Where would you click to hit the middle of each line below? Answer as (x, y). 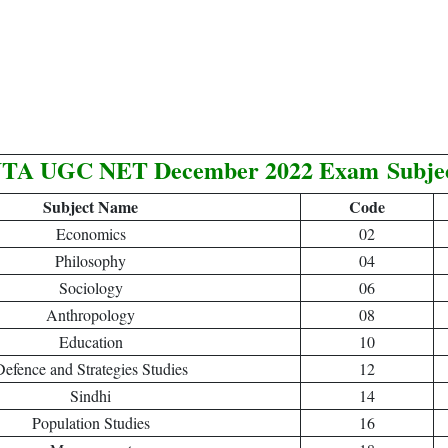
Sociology (90, 287)
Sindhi (90, 395)
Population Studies (90, 422)
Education (90, 341)
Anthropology (90, 314)
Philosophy (90, 260)
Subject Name (90, 206)
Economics (90, 233)
